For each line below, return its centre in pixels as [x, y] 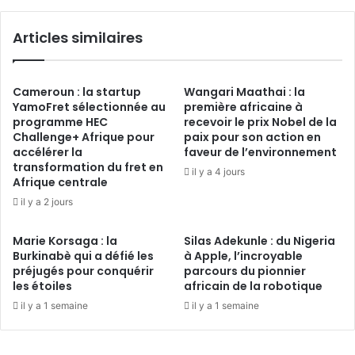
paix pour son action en [252, 137]
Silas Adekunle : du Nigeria [260, 240]
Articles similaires [78, 37]
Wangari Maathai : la [244, 92]
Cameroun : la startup [77, 92]
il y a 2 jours [47, 201]
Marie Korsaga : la [65, 240]
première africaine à [243, 107]
